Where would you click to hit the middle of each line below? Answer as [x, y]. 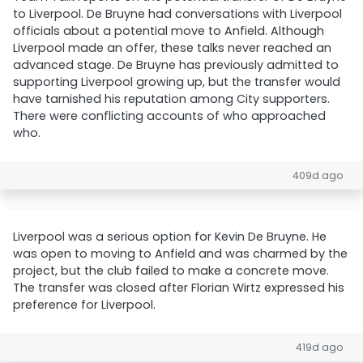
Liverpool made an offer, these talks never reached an [172, 48]
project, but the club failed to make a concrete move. [171, 271]
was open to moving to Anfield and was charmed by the [180, 254]
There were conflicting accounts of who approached [169, 116]
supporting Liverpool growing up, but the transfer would [177, 82]
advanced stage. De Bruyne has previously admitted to [176, 65]
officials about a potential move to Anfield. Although [169, 31]
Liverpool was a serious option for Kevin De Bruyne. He [170, 237]
